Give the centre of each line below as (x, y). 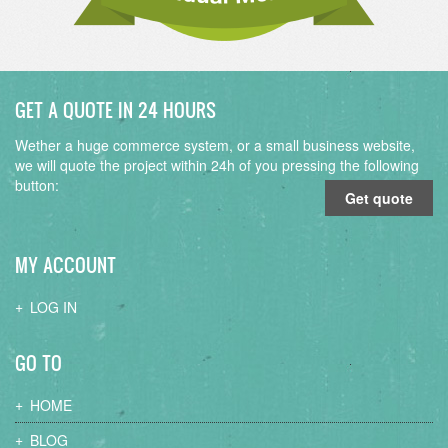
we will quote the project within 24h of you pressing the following (217, 164)
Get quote (379, 197)
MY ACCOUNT (65, 264)
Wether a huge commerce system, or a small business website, (215, 144)
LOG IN (53, 306)
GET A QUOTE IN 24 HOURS (115, 109)
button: (37, 184)
